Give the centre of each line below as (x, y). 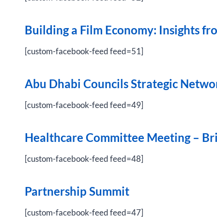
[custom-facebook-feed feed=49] (84, 105)
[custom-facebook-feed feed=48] (84, 159)
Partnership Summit (77, 191)
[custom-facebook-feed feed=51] (84, 51)
